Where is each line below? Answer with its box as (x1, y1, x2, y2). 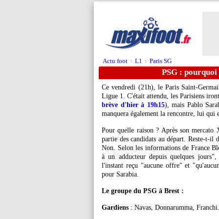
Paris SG (150, 57, 172, 65)
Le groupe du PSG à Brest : (102, 187, 184, 195)
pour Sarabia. (102, 171, 139, 178)
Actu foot (103, 57, 128, 65)
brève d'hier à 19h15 (102, 101, 165, 109)
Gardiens (102, 204, 129, 211)
